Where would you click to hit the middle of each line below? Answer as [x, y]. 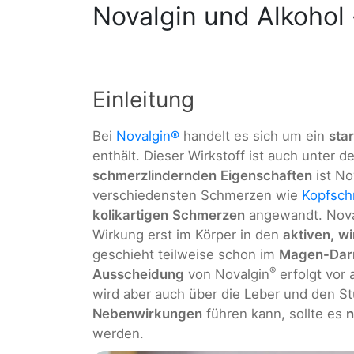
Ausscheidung [138, 275]
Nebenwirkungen [147, 314]
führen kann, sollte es [274, 314]
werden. [118, 334]
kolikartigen [130, 215]
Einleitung [143, 100]
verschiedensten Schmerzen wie [197, 196]
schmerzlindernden [154, 176]
